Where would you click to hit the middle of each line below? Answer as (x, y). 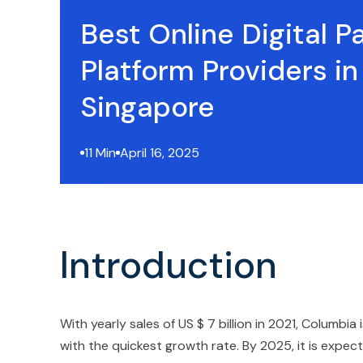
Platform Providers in (219, 71)
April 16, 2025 (160, 153)
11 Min (100, 153)
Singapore (147, 107)
